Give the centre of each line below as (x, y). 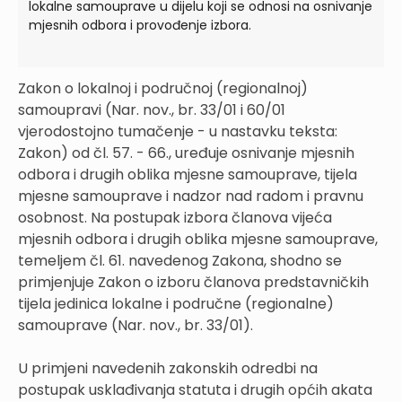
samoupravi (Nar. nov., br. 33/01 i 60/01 (152, 109)
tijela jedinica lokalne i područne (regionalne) (176, 303)
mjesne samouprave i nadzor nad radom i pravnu (191, 196)
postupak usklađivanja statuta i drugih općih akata (195, 389)
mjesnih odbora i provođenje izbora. (140, 25)
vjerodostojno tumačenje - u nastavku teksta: (178, 131)
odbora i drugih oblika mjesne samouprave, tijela (188, 174)
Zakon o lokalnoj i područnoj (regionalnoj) (163, 88)
